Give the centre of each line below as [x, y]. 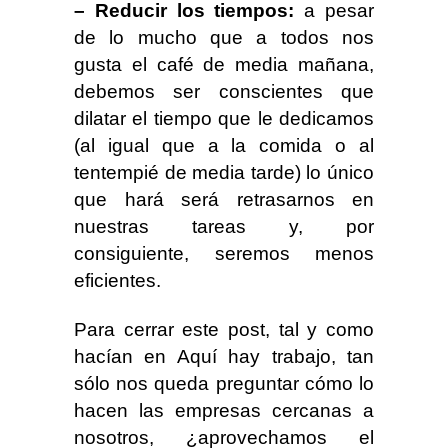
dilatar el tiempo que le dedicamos [224, 118]
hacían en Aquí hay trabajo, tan [224, 356]
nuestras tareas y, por [224, 226]
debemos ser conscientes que [224, 91]
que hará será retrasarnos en [224, 199]
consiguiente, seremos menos [224, 253]
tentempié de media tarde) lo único [224, 172]
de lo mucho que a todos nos [224, 37]
